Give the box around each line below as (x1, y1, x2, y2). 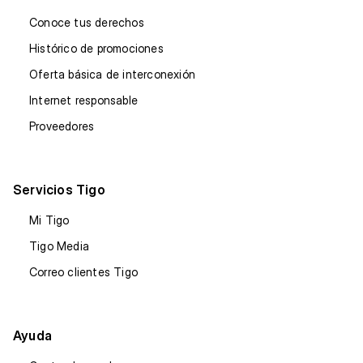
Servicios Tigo (13, 181, 105, 198)
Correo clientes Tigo (29, 264, 138, 279)
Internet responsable (29, 92, 138, 107)
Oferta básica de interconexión (29, 66, 195, 81)
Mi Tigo (29, 212, 70, 227)
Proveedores (29, 118, 95, 133)
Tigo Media (29, 238, 89, 253)
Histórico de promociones (29, 41, 164, 55)
